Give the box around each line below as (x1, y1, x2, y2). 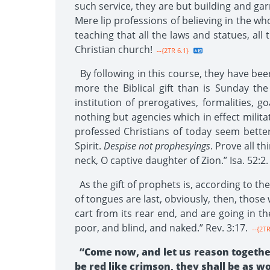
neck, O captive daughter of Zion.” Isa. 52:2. (74, 154, 268, 167)
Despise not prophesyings (103, 139, 210, 152)
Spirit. (74, 139, 104, 152)
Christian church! (74, 43, 152, 56)
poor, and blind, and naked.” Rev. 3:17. (74, 221, 248, 234)
